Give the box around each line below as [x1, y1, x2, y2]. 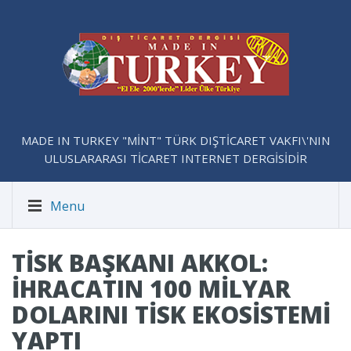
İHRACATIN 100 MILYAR [12, 273, 291, 305]
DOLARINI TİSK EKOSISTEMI [12, 299, 331, 331]
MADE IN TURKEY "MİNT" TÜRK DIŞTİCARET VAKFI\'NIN [21, 132, 330, 148]
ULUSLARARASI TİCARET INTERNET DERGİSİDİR [44, 150, 307, 166]
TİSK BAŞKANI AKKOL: [12, 247, 268, 279]
